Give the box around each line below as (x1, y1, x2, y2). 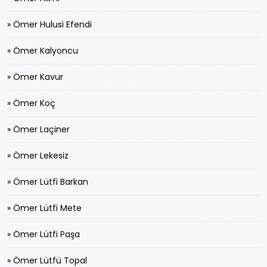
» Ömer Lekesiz (7, 150, 69, 162)
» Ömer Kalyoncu (7, 45, 78, 57)
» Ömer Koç (7, 97, 55, 109)
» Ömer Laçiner (7, 123, 70, 135)
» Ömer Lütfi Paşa (7, 228, 80, 240)
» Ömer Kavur (7, 71, 63, 83)
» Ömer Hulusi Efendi (7, 18, 92, 30)
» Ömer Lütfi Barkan (7, 176, 88, 188)
